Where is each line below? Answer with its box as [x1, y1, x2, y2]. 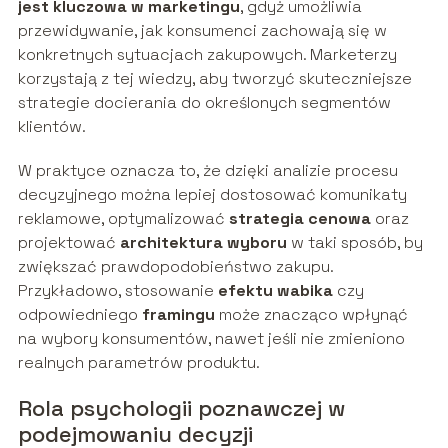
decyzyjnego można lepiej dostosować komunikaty [17, 183, 407, 205]
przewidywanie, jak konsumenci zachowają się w [17, 19, 387, 41]
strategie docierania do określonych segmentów [17, 91, 391, 113]
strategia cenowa [228, 207, 371, 229]
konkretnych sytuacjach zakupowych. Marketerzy [17, 43, 397, 65]
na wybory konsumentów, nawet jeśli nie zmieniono [17, 327, 405, 349]
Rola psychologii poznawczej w [17, 393, 345, 422]
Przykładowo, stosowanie [17, 279, 218, 301]
